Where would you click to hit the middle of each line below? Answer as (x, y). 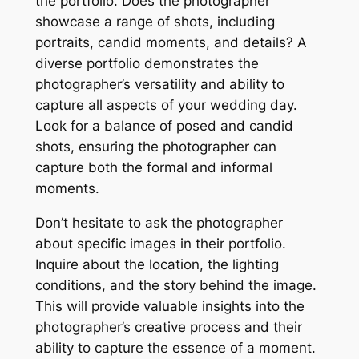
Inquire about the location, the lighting (157, 265)
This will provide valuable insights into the (169, 307)
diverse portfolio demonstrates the (147, 64)
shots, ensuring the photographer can (155, 147)
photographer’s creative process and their (168, 327)
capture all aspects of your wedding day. (166, 105)
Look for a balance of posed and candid (164, 126)
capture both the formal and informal (153, 168)
